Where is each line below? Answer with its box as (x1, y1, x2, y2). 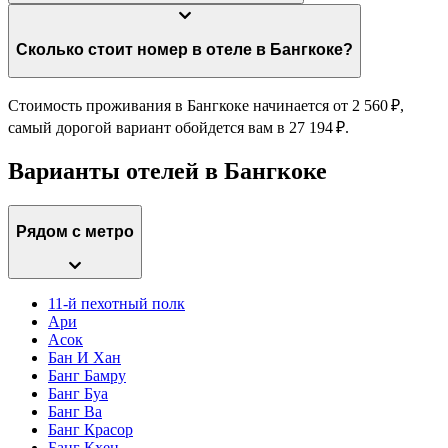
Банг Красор (48, 420, 133, 438)
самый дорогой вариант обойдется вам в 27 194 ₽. (8, 118, 349, 136)
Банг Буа (48, 384, 108, 402)
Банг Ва (48, 402, 102, 420)
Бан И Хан (48, 348, 121, 366)
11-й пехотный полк (48, 294, 185, 312)
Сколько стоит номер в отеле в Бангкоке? (206, 41, 353, 59)
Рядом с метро (16, 223, 134, 241)
